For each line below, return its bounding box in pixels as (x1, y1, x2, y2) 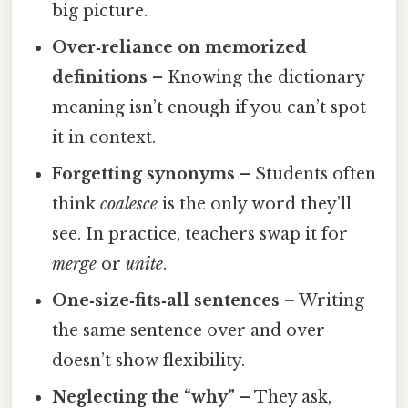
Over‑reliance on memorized (52, 37, 308, 58)
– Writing (280, 291, 365, 311)
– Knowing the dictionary (148, 67, 365, 88)
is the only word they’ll (158, 194, 352, 215)
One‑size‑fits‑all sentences (52, 291, 280, 311)
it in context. (52, 127, 157, 148)
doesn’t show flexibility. (52, 351, 246, 372)
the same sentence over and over (52, 321, 326, 342)
